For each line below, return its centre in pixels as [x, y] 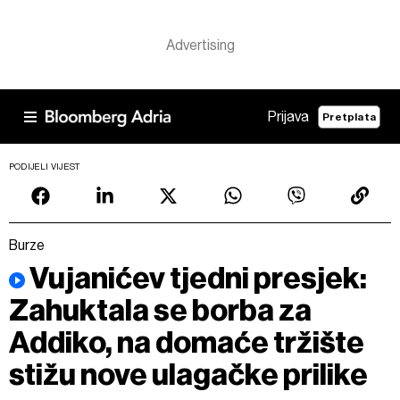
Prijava [289, 117]
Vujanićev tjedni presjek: [198, 278]
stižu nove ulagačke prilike [188, 375]
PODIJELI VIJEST [45, 167]
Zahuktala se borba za [160, 310]
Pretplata [349, 117]
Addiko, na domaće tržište [187, 342]
